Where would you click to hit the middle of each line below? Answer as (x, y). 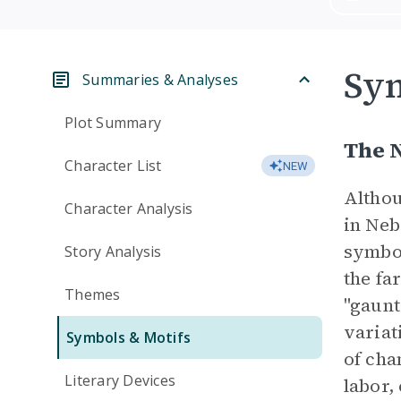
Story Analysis (113, 252)
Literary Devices (120, 380)
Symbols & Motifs (128, 337)
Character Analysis (129, 209)
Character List (113, 166)
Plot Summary (113, 123)
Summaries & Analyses (160, 80)
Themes (93, 294)
